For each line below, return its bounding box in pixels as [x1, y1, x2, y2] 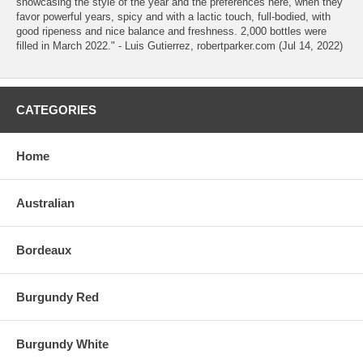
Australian [16, 196, 75, 211]
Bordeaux [16, 243, 71, 258]
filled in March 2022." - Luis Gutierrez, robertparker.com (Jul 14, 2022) [16, 40, 343, 53]
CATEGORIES [16, 103, 96, 117]
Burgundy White [16, 337, 109, 352]
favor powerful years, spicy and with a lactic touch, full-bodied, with [16, 11, 331, 23]
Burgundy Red [16, 290, 99, 305]
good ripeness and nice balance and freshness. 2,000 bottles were [16, 25, 327, 38]
